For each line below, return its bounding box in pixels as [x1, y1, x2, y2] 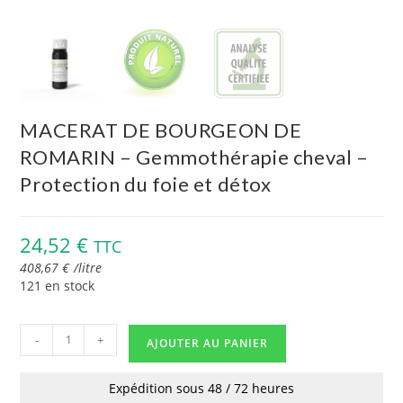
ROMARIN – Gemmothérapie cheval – [20, 144, 369, 169]
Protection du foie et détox [20, 171, 272, 196]
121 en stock [20, 276, 95, 294]
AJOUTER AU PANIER [147, 335, 269, 351]
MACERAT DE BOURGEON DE [20, 117, 302, 142]
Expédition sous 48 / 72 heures [109, 379, 294, 397]
